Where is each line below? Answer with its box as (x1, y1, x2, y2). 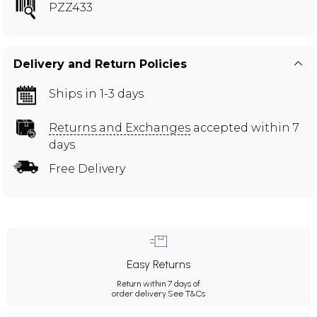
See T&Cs (168, 288, 205, 299)
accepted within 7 (190, 120, 299, 134)
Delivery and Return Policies (13, 57, 187, 71)
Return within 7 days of (117, 278, 200, 289)
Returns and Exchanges (49, 120, 190, 134)
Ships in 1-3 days (49, 86, 144, 100)
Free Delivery (49, 161, 125, 175)
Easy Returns (127, 257, 190, 271)
